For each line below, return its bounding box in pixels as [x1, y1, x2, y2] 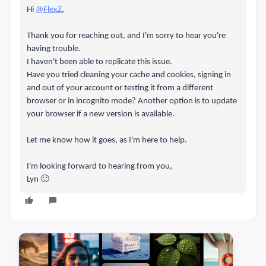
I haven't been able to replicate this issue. [27, 58, 172, 66]
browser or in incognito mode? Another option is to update [27, 97, 237, 106]
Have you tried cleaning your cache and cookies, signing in [27, 71, 231, 80]
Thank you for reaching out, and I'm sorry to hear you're [27, 31, 226, 40]
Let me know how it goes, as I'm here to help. [27, 136, 187, 145]
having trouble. [27, 45, 81, 53]
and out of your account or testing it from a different [27, 84, 213, 93]
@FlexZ [36, 5, 62, 14]
